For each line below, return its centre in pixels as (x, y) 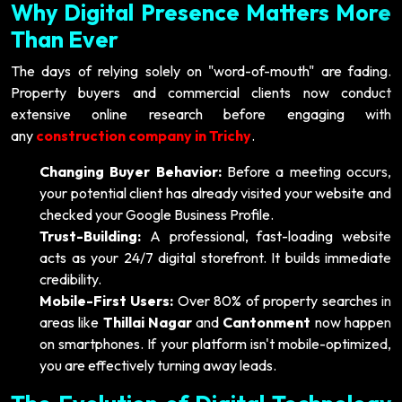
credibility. (70, 279)
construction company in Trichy (144, 135)
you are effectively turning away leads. (158, 365)
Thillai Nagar (147, 322)
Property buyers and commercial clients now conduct (201, 92)
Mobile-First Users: (107, 300)
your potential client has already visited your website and (215, 192)
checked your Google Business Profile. (157, 214)
